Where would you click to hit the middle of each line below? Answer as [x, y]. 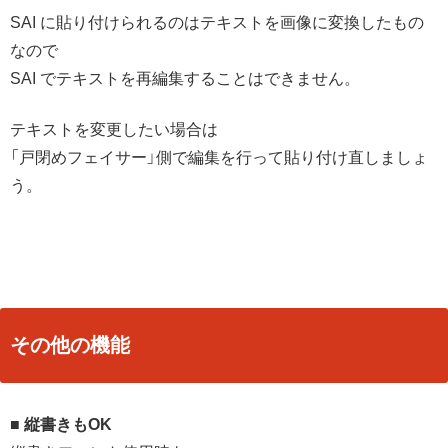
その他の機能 [70, 344]
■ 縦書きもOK [61, 424]
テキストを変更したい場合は [114, 129]
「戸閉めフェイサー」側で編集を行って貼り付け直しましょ [219, 157]
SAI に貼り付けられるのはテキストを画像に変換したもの [217, 23]
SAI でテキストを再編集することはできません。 [185, 79]
